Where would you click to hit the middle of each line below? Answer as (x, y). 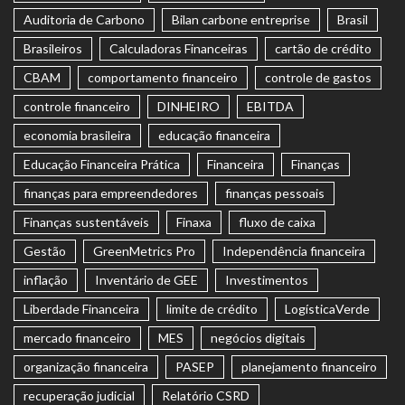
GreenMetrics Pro (144, 251)
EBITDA (270, 107)
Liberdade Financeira (81, 309)
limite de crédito (212, 309)
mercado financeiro (77, 338)
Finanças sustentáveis (86, 222)
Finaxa (194, 222)
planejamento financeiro (309, 367)
